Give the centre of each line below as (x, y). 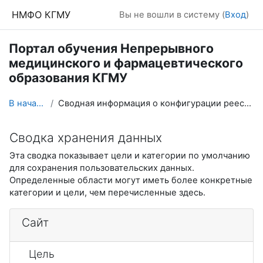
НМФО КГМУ (41, 15)
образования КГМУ (68, 77)
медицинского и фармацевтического (126, 63)
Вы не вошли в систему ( (172, 14)
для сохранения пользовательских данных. (102, 168)
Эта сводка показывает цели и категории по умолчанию (130, 155)
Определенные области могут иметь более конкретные (131, 180)
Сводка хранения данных (86, 137)
